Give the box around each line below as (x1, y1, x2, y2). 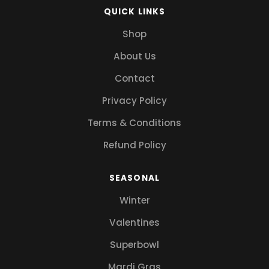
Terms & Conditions (88, 116, 181, 129)
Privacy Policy (102, 94, 167, 107)
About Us (113, 49, 156, 62)
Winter (119, 193, 150, 207)
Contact (114, 71, 155, 85)
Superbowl (110, 238, 159, 251)
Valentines (109, 216, 160, 229)
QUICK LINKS (104, 5, 165, 17)
